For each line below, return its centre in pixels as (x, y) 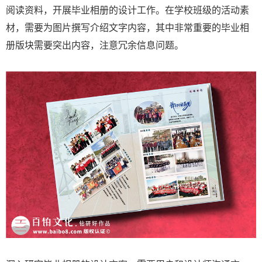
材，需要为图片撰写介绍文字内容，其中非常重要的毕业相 (127, 27)
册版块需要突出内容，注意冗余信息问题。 (95, 44)
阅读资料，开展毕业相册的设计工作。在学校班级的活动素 (127, 9)
